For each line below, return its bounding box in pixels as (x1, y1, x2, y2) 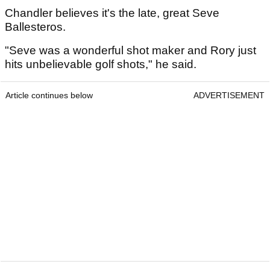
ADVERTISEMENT (193, 90, 265, 101)
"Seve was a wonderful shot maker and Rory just (5, 44, 256, 57)
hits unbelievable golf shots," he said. (5, 58, 202, 71)
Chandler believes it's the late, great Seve (5, 7, 219, 20)
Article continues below (5, 90, 93, 101)
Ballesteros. (5, 20, 69, 34)
